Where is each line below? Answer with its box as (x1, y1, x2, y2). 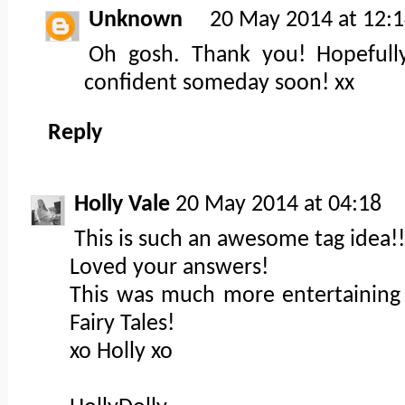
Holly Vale (74, 193, 170, 217)
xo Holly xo (70, 341, 173, 364)
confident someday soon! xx (84, 72, 354, 96)
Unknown (89, 9, 183, 33)
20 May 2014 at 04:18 (175, 193, 381, 217)
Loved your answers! (70, 257, 268, 280)
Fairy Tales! (70, 313, 174, 336)
